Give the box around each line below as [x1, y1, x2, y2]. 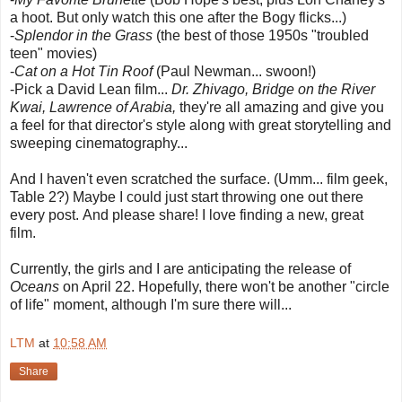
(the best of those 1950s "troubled [153, 27, 369, 43]
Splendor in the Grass [14, 27, 153, 43]
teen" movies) [10, 45, 97, 61]
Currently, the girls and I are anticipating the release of [10, 260, 351, 276]
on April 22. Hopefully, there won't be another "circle [59, 278, 389, 294]
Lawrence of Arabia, [49, 99, 176, 115]
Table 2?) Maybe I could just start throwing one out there [10, 188, 363, 205]
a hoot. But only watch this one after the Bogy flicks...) [10, 9, 346, 25]
